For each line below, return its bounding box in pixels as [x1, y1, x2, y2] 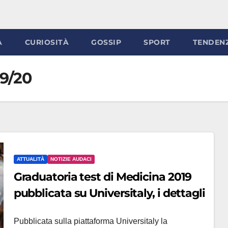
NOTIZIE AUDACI [50, 156, 92, 162]
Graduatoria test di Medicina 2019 [13, 170, 192, 184]
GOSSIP [91, 38, 121, 47]
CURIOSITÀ [24, 38, 69, 47]
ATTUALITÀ [16, 156, 44, 162]
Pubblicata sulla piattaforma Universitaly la [13, 217, 167, 225]
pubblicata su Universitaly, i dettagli [13, 186, 205, 200]
